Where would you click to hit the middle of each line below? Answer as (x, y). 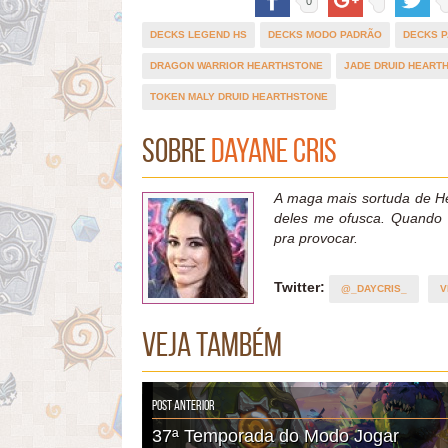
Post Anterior (183, 405)
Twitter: (299, 286)
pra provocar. (316, 237)
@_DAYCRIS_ (374, 288)
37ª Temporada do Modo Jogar (275, 435)
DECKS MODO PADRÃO (325, 34)
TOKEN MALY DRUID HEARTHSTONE (239, 96)
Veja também (212, 344)
